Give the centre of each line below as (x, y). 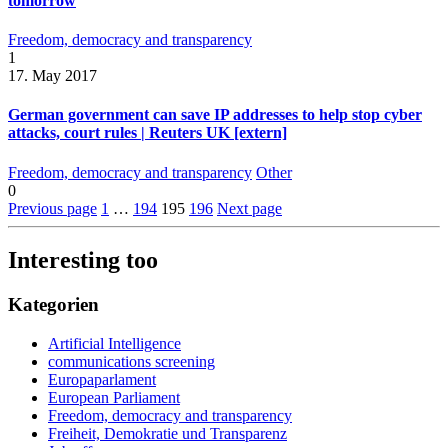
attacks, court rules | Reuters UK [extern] (147, 133)
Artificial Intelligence (114, 344)
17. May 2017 (52, 76)
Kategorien (53, 305)
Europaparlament (102, 380)
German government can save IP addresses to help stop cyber (215, 115)
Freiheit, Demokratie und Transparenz (167, 434)
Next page (249, 208)
